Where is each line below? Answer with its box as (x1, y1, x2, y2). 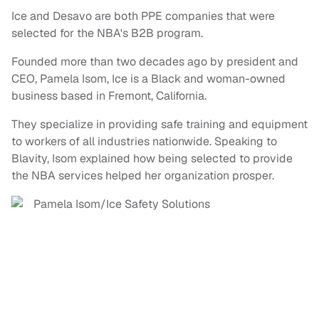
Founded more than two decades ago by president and (11, 54, 298, 70)
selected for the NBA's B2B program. (11, 26, 206, 41)
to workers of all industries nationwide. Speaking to (11, 134, 277, 150)
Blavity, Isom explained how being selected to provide (11, 151, 293, 167)
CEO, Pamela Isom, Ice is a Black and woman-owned (11, 71, 286, 87)
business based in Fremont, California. (11, 88, 206, 104)
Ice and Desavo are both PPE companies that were (11, 9, 275, 24)
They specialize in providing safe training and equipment (11, 117, 308, 132)
